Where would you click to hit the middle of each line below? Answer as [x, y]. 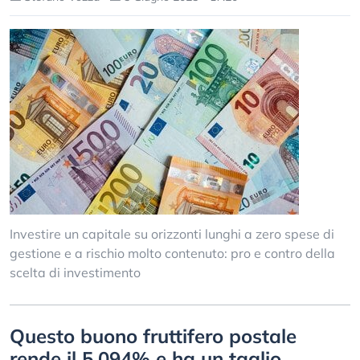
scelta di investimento [75, 272]
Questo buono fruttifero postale [153, 336]
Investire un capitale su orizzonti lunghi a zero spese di [172, 234]
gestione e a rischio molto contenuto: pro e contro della [172, 253]
